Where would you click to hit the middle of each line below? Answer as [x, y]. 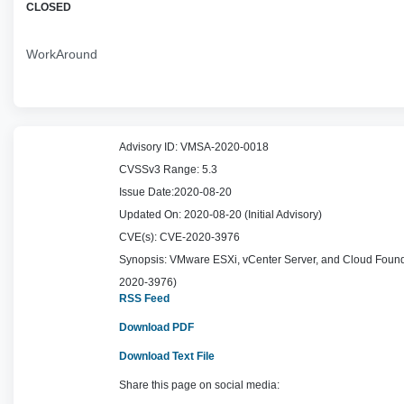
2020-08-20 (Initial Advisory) [253, 215]
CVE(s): [138, 237]
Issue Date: [147, 192]
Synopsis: [143, 260]
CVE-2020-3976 [200, 237]
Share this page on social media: [199, 385]
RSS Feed [144, 298]
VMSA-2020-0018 [225, 147]
